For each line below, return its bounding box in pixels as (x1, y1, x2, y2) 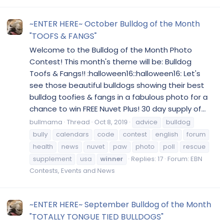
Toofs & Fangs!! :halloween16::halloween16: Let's (29, 68, 200, 79)
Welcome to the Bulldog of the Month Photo (29, 44, 192, 55)
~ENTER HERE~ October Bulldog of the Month (29, 18, 200, 30)
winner (100, 154, 123, 164)
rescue (183, 141, 206, 151)
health (33, 141, 53, 151)
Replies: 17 (131, 154, 163, 164)
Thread (67, 117, 90, 127)
